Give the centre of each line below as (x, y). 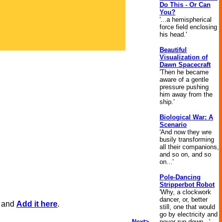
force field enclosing (188, 27)
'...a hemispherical (186, 20)
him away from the (186, 94)
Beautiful (173, 50)
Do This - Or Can (185, 5)
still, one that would (187, 207)
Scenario (173, 125)
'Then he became (184, 72)
